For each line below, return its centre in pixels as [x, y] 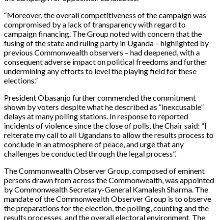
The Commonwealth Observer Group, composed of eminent [104, 170]
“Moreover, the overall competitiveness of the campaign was [105, 15]
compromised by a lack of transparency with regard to [95, 24]
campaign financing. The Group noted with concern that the [103, 33]
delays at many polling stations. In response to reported [96, 116]
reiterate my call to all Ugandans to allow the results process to [109, 135]
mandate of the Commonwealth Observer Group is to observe [108, 198]
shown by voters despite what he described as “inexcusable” [104, 107]
